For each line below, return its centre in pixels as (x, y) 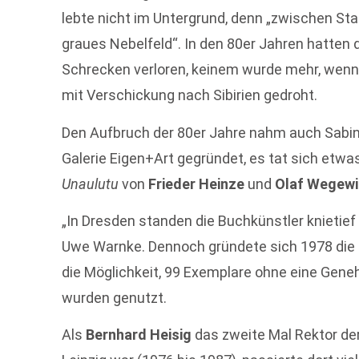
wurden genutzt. (115, 297)
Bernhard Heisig (139, 335)
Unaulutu (91, 184)
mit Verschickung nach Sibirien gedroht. (190, 95)
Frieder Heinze (197, 184)
